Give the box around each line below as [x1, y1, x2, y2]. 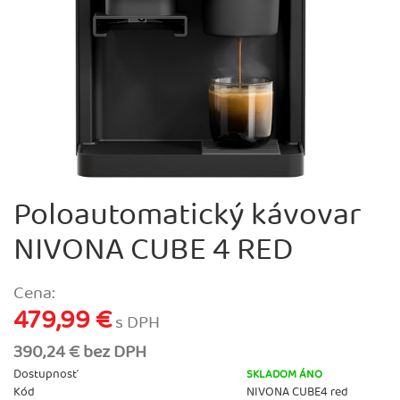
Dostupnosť [13, 364, 78, 384]
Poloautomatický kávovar [13, 190, 362, 241]
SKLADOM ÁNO [246, 365, 323, 384]
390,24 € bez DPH [13, 339, 146, 366]
